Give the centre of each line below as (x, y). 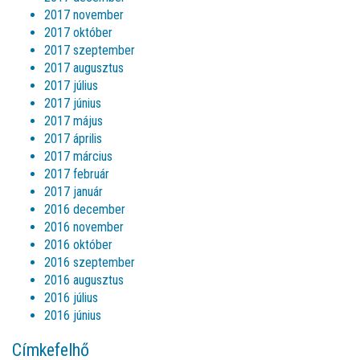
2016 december (85, 209)
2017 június (73, 103)
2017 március (78, 156)
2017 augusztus (84, 68)
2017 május (74, 121)
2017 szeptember (90, 50)
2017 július (71, 86)
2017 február (77, 174)
